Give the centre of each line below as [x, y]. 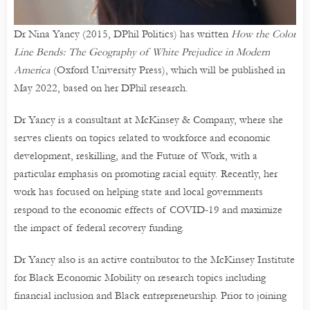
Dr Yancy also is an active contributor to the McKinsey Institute [154, 260]
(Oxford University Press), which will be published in [168, 70]
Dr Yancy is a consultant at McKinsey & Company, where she [148, 120]
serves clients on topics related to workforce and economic [142, 138]
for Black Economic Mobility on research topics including [140, 278]
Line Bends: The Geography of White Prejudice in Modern [142, 52]
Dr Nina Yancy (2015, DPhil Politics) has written [122, 34]
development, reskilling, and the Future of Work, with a [136, 156]
